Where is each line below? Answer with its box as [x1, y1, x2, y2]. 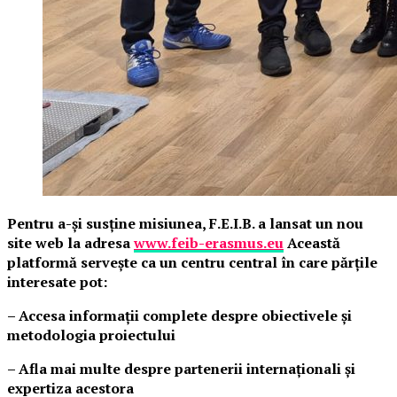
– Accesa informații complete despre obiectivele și [7, 306, 352, 325]
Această [284, 233, 340, 253]
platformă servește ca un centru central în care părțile [7, 253, 378, 272]
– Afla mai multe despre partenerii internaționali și [7, 359, 355, 378]
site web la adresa [7, 233, 134, 253]
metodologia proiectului [7, 325, 175, 345]
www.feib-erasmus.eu [134, 233, 284, 253]
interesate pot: [7, 272, 107, 292]
